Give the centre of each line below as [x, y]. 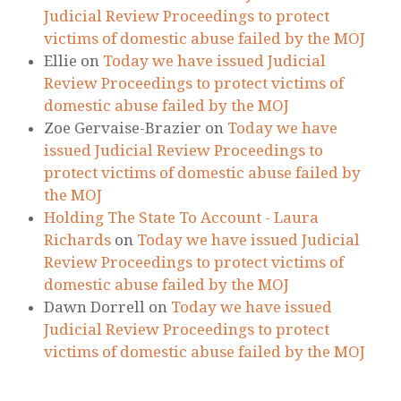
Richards [77, 240]
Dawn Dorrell [94, 307]
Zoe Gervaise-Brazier [123, 128]
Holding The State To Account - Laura [181, 218]
